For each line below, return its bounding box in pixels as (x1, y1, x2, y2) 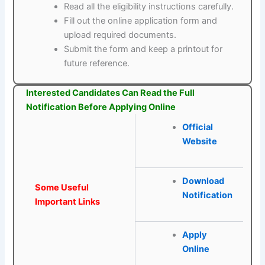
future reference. (64, 58, 130, 69)
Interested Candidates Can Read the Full (26, 88, 195, 99)
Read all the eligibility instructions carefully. (64, 1, 234, 12)
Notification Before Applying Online (26, 102, 176, 113)
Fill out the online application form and (64, 15, 218, 27)
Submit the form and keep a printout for (64, 44, 223, 55)
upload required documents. (64, 30, 177, 41)
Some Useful (35, 182, 89, 193)
